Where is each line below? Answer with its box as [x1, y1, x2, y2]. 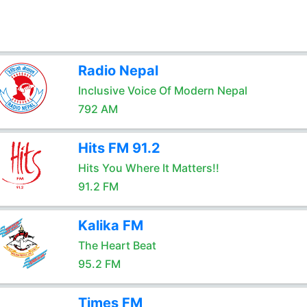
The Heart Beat [77, 238, 156, 252]
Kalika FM [77, 217, 143, 234]
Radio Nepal [77, 62, 158, 79]
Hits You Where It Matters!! [77, 161, 219, 175]
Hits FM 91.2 [77, 140, 160, 156]
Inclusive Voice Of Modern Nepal [77, 84, 247, 97]
